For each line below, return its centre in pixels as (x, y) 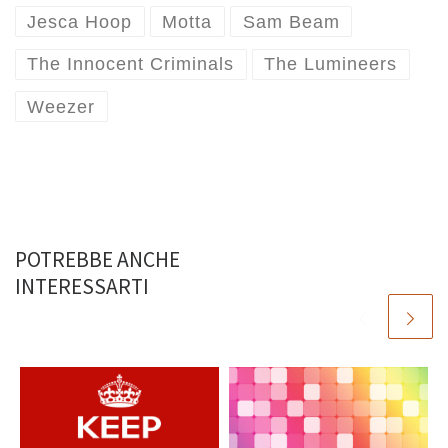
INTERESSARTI (82, 286)
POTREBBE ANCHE (97, 259)
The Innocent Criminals (131, 64)
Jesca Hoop (80, 21)
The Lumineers (331, 64)
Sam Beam (291, 21)
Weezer (61, 106)
